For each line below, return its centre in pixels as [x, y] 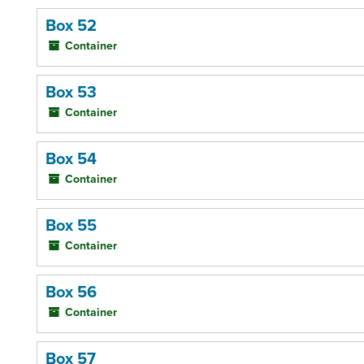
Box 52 [71, 26]
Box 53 [71, 93]
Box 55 [71, 226]
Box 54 [71, 159]
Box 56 [71, 292]
